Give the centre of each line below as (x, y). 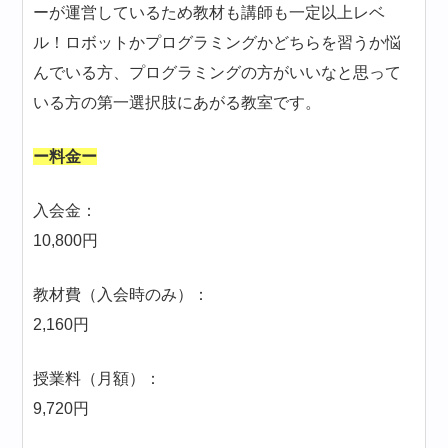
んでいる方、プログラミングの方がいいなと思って (217, 73)
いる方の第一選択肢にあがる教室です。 (177, 103)
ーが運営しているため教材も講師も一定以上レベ (209, 13)
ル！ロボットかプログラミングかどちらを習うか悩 (217, 43)
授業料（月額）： (97, 379)
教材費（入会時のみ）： (121, 295)
